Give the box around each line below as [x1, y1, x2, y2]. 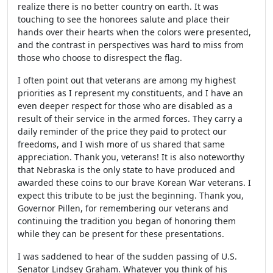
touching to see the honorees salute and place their [18, 13, 230, 25]
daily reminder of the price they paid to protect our [18, 126, 227, 137]
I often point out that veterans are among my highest [18, 74, 236, 86]
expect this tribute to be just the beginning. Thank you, [18, 190, 244, 201]
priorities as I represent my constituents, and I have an [18, 87, 243, 99]
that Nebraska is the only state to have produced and [18, 164, 235, 175]
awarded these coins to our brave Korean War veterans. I [18, 177, 251, 188]
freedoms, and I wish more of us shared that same [18, 138, 225, 150]
